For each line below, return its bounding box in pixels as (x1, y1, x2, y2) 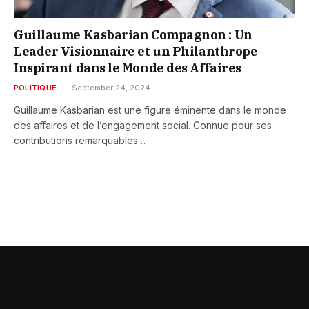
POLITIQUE (14, 83, 57, 93)
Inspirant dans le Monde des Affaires (14, 60, 241, 77)
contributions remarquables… (14, 134, 146, 147)
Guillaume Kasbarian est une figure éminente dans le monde (14, 104, 286, 117)
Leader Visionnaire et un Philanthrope (14, 43, 258, 60)
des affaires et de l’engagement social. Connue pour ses (14, 119, 272, 132)
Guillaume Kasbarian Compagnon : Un (14, 27, 252, 43)
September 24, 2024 (71, 83, 150, 93)
